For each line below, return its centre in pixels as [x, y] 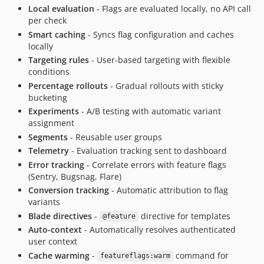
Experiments [54, 111]
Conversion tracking [69, 190]
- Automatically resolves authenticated [159, 230]
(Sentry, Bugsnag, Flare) [75, 176]
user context [53, 241]
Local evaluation [61, 9]
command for [201, 255]
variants [44, 202]
